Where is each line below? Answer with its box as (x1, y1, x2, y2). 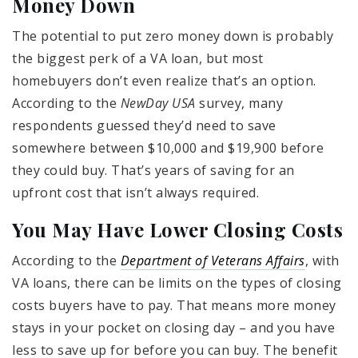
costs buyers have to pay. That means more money (12, 296, 336, 314)
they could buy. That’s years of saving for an (12, 161, 295, 179)
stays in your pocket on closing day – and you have (12, 318, 335, 336)
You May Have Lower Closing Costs (12, 216, 343, 242)
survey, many (195, 93, 283, 112)
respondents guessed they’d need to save (12, 116, 276, 134)
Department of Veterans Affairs (120, 251, 305, 269)
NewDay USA (120, 93, 196, 112)
